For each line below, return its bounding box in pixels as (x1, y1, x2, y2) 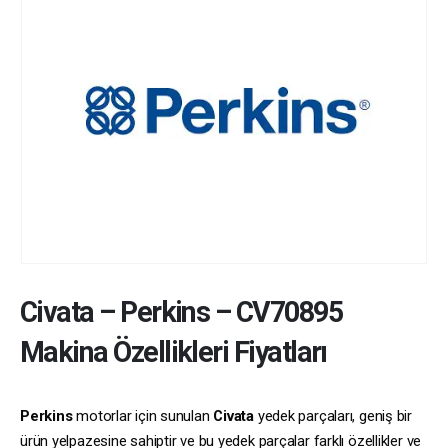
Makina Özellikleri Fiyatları (20, 335, 327, 370)
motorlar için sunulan (72, 407, 214, 426)
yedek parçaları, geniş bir (254, 407, 412, 426)
